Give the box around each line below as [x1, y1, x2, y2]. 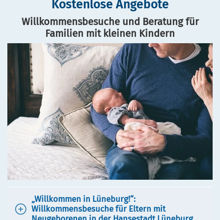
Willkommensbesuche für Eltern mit [31, 203, 165, 214]
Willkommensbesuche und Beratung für [21, 15, 199, 27]
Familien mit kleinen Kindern [45, 27, 175, 39]
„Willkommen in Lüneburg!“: [31, 193, 136, 204]
